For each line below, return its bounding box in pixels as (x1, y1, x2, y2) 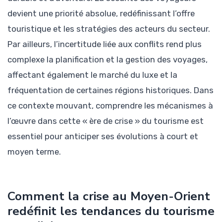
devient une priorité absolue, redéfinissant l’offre (7, 8, 195, 18)
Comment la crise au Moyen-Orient (7, 188, 210, 205)
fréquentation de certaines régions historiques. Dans (7, 85, 214, 95)
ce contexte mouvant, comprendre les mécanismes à (7, 100, 213, 111)
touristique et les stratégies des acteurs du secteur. (7, 23, 210, 34)
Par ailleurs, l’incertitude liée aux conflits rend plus (7, 39, 202, 49)
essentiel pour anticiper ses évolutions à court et (7, 131, 198, 141)
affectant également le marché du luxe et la (7, 69, 177, 80)
